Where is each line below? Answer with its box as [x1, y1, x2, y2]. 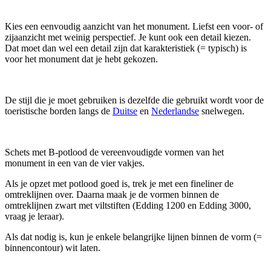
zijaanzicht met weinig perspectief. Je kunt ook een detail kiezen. [5, 31, 251, 42]
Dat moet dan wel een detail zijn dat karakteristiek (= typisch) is [5, 42, 247, 53]
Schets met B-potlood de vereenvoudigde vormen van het [5, 146, 224, 157]
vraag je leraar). [5, 211, 64, 221]
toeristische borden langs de [5, 105, 113, 116]
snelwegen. [199, 105, 244, 116]
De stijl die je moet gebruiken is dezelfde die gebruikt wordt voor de [5, 94, 264, 105]
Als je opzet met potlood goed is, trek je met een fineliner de [5, 178, 233, 189]
